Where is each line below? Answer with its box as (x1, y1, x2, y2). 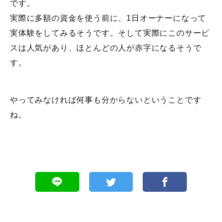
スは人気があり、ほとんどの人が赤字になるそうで (10, 43, 202, 52)
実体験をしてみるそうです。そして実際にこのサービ (10, 28, 210, 37)
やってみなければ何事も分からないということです (10, 95, 202, 104)
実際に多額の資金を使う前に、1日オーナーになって (10, 13, 207, 22)
